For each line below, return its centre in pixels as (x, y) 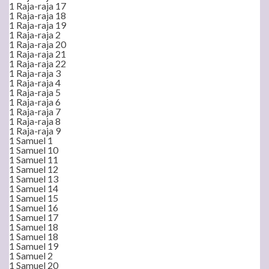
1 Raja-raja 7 (35, 111)
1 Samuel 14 (34, 188)
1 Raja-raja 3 (35, 73)
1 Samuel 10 (34, 150)
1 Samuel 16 (34, 207)
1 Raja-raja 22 (38, 63)
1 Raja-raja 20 (38, 44)
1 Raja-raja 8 (35, 121)
